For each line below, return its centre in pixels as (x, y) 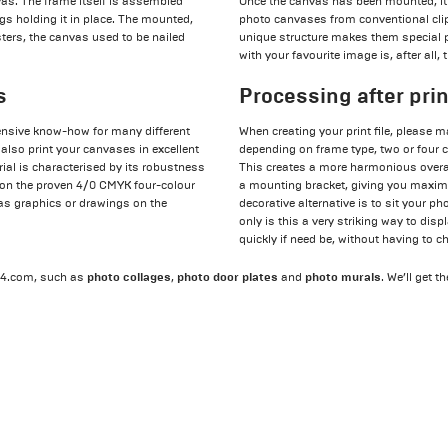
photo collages (129, 276)
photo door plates (228, 276)
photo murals (343, 276)
